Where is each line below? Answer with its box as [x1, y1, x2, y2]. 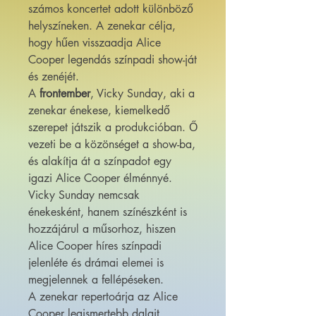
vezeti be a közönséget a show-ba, [28, 137, 195, 152]
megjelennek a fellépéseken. [28, 272, 164, 288]
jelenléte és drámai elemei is [28, 255, 164, 271]
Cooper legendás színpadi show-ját [28, 52, 197, 68]
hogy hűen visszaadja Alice [28, 35, 161, 51]
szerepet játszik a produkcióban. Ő [28, 120, 197, 135]
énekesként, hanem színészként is [28, 205, 187, 220]
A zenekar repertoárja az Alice [28, 289, 178, 305]
